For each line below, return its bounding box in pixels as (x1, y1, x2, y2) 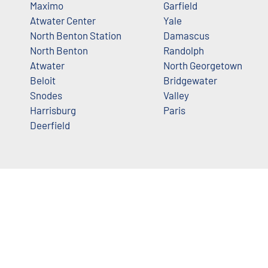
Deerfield (30, 118, 70, 131)
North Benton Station (30, 29, 121, 41)
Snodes (30, 89, 62, 101)
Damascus (163, 29, 209, 41)
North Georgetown (163, 59, 242, 71)
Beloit (30, 74, 56, 86)
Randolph (163, 44, 204, 56)
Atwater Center (30, 14, 96, 26)
